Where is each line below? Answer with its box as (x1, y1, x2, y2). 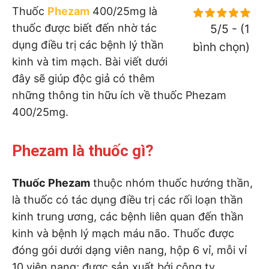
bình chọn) (193, 39, 250, 54)
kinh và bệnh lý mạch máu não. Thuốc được (12, 226, 234, 240)
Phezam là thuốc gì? (12, 141, 154, 160)
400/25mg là (89, 4, 157, 17)
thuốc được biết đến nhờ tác (12, 21, 157, 34)
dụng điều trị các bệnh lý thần (12, 38, 164, 51)
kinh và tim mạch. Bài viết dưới (12, 55, 168, 68)
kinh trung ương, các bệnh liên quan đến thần (12, 210, 244, 223)
